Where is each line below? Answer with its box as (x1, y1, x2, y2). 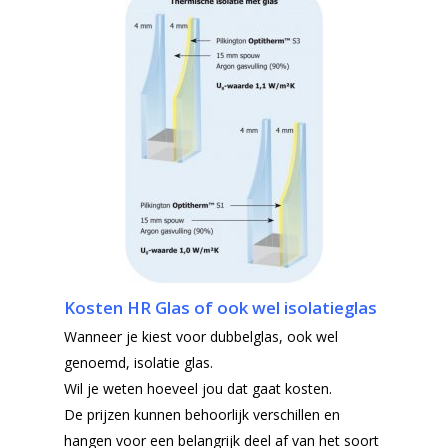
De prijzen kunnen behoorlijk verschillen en (64, 404, 340, 424)
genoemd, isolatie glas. (64, 352, 213, 372)
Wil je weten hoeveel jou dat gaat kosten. (64, 378, 336, 398)
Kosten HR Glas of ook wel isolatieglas (64, 295, 377, 319)
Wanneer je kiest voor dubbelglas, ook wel (64, 326, 338, 346)
